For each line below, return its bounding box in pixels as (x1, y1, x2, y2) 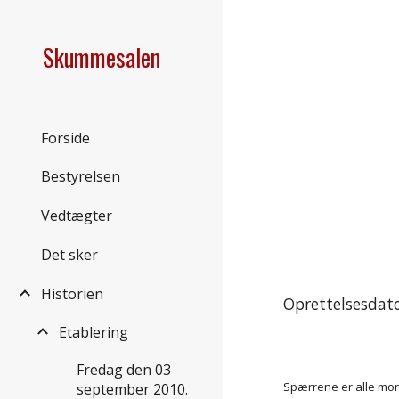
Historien (41, 283, 103, 304)
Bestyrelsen (41, 167, 120, 187)
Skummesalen (43, 39, 160, 75)
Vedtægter (41, 206, 112, 226)
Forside (41, 127, 90, 148)
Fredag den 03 (77, 360, 171, 380)
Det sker (41, 244, 98, 265)
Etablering (59, 322, 128, 343)
